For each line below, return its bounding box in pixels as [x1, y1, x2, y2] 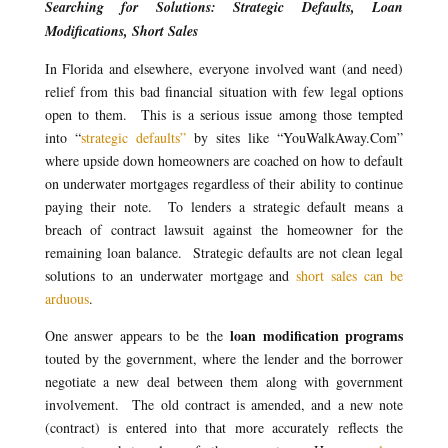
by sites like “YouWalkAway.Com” [185, 127, 404, 147]
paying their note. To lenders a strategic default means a [44, 196, 404, 216]
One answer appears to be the [44, 325, 230, 345]
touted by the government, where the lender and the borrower [44, 348, 404, 368]
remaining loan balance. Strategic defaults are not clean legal [44, 242, 404, 262]
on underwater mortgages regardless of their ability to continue [44, 173, 404, 193]
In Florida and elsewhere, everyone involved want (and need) [44, 58, 404, 78]
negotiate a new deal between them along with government [44, 371, 404, 391]
